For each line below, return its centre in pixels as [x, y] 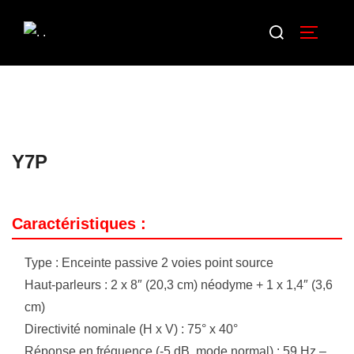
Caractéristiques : [79, 223]
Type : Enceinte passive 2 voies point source [149, 262]
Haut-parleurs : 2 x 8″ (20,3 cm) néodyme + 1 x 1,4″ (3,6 [179, 284]
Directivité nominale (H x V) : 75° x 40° [131, 329]
